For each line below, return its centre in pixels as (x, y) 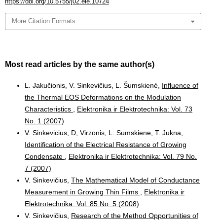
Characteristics (49, 109)
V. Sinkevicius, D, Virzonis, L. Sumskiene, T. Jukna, (104, 132)
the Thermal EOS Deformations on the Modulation (103, 97)
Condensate (45, 156)
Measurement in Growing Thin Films (82, 192)
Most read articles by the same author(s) (80, 64)
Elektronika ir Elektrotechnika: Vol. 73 (135, 109)
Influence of (180, 85)
